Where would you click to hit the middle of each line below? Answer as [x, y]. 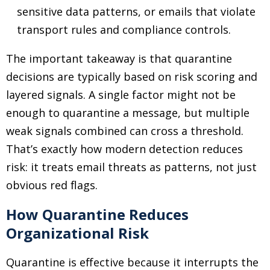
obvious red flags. [52, 185]
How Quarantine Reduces [97, 214]
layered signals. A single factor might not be [121, 95]
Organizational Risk [77, 233]
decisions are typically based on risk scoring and [132, 77]
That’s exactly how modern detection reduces [124, 149]
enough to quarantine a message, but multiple [128, 113]
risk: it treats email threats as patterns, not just [131, 167]
